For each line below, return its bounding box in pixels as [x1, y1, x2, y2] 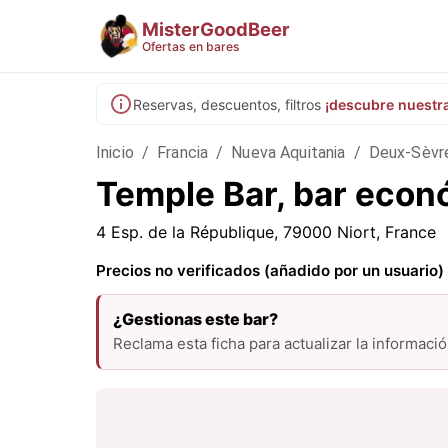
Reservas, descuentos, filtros [133, 95, 321, 113]
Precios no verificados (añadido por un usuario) [96, 261, 444, 280]
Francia [157, 143, 209, 162]
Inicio [96, 143, 134, 162]
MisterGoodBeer [142, 17, 290, 40]
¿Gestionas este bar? [113, 309, 278, 329]
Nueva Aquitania [231, 143, 346, 162]
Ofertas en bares [142, 38, 240, 54]
